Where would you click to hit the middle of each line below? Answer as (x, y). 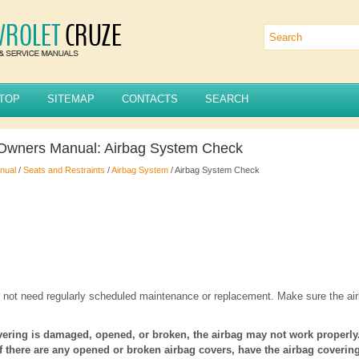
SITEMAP (71, 99)
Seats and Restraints (64, 170)
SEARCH (227, 99)
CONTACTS (150, 99)
